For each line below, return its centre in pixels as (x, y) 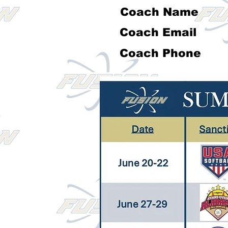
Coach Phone (160, 53)
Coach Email (156, 32)
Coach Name (159, 12)
